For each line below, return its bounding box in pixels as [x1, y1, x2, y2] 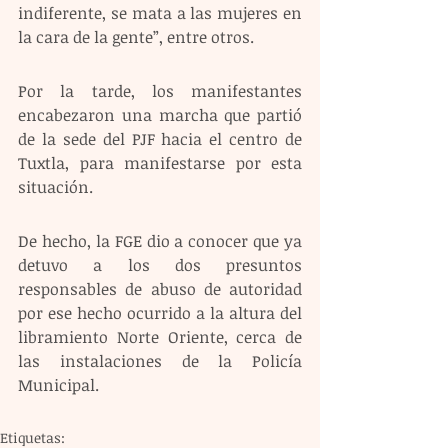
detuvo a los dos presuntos [18, 253, 302, 276]
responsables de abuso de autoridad [18, 277, 302, 300]
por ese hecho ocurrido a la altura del [18, 301, 302, 324]
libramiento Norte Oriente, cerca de [18, 325, 302, 348]
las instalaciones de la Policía [18, 349, 302, 372]
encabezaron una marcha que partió [18, 103, 302, 126]
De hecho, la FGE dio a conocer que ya [18, 229, 302, 252]
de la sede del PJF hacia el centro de [18, 127, 302, 150]
